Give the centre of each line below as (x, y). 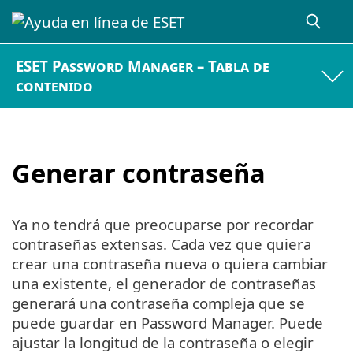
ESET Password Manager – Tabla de (143, 66)
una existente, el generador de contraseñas (164, 284)
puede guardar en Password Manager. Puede (167, 323)
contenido (55, 86)
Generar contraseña (139, 173)
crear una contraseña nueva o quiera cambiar (170, 264)
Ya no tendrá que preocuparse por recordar (163, 225)
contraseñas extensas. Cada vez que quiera (162, 244)
